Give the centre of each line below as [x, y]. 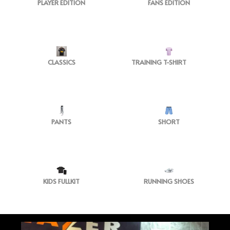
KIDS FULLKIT [61, 181]
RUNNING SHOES [169, 181]
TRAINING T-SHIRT [159, 62]
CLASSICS [61, 62]
